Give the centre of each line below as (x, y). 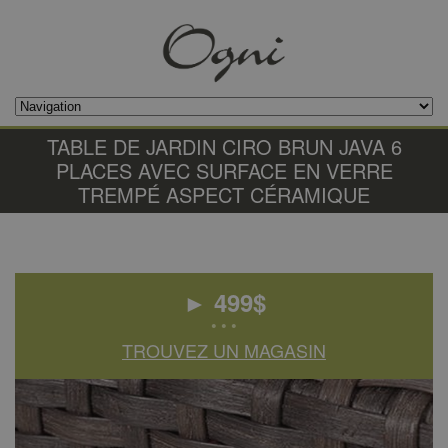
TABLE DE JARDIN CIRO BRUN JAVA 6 (224, 146)
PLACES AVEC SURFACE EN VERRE (224, 170)
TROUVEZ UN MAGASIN (224, 350)
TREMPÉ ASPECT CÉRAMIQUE (224, 194)
